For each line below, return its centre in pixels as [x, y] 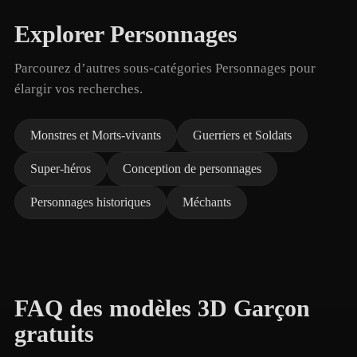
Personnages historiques [90, 202]
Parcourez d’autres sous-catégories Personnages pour [165, 68]
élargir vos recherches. [78, 89]
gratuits [54, 334]
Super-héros [61, 169]
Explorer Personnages [126, 34]
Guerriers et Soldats [242, 135]
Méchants [207, 202]
